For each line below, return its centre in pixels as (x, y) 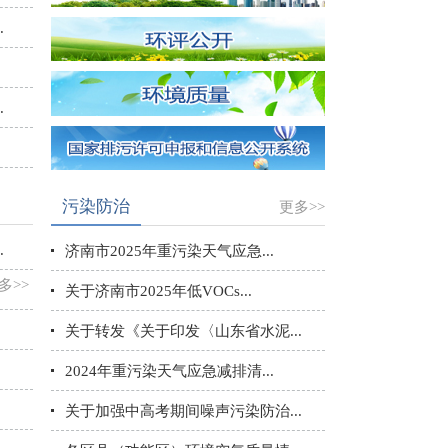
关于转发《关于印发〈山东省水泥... (183, 331)
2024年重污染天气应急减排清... (169, 371)
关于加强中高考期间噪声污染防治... (183, 411)
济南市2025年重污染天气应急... (169, 251)
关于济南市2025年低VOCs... (158, 291)
